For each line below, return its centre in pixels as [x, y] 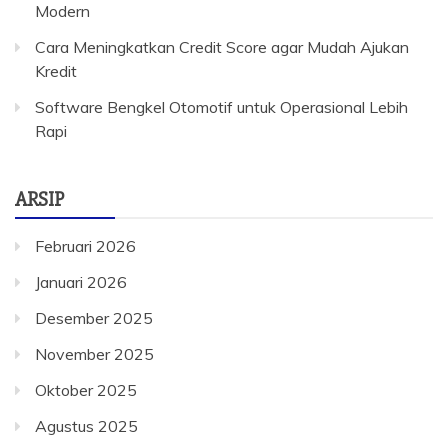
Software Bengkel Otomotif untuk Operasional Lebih [221, 107]
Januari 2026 [81, 282]
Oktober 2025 [86, 390]
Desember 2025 [94, 318]
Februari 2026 [85, 246]
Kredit [56, 71]
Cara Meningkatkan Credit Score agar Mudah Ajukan [222, 47]
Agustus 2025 [86, 426]
